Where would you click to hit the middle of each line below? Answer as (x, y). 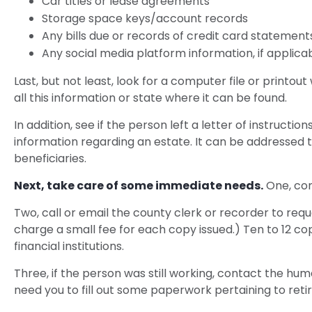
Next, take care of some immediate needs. (139, 185)
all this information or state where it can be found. (150, 97)
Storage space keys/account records (145, 18)
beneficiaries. (50, 158)
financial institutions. (69, 246)
